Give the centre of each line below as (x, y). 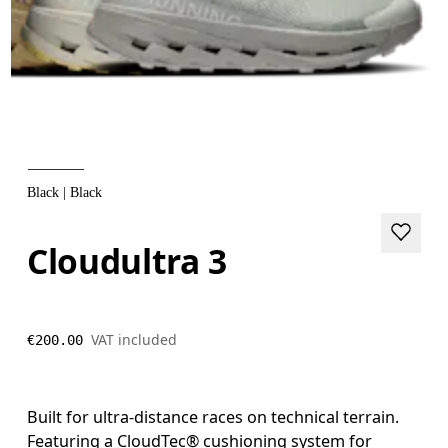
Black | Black (65, 192)
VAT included (134, 339)
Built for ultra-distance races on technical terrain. (213, 416)
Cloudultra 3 (127, 260)
